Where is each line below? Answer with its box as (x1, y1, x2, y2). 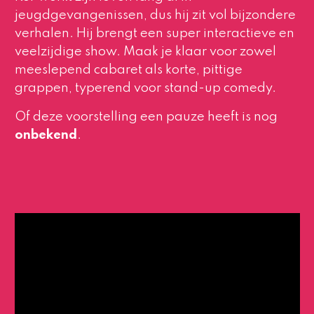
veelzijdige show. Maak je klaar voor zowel (14, 45, 276, 58)
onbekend (14, 129, 77, 142)
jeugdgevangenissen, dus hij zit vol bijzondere (14, 8, 296, 22)
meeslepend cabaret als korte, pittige (14, 63, 243, 76)
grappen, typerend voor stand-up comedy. (14, 81, 276, 95)
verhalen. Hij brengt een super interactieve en (14, 27, 294, 40)
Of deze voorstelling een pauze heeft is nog (14, 111, 278, 124)
